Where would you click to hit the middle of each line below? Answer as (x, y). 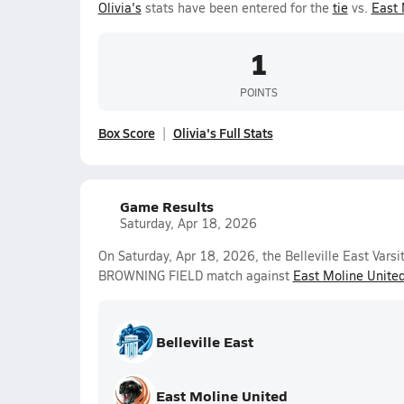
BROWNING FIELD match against (195, 275)
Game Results (166, 206)
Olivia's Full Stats (223, 133)
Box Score (126, 133)
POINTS (258, 92)
